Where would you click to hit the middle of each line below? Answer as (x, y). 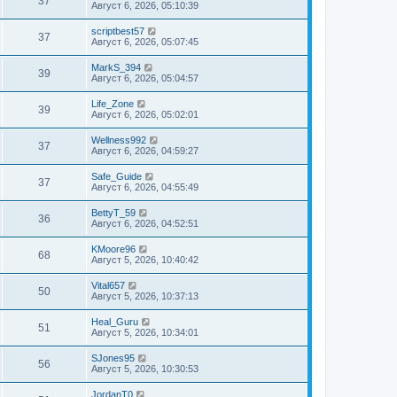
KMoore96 (113, 249)
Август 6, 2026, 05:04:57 (145, 78)
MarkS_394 (116, 67)
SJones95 (113, 358)
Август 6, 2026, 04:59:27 (145, 151)
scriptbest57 (118, 31)
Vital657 (108, 285)
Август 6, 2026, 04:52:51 (145, 223)
